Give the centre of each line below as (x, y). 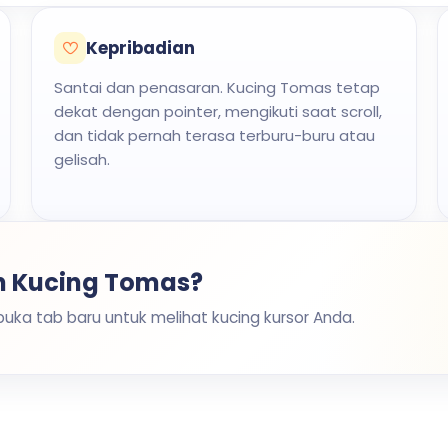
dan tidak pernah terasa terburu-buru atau (214, 135)
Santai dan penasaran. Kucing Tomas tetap (216, 87)
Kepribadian (140, 48)
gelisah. (81, 159)
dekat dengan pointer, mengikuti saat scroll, (217, 111)
